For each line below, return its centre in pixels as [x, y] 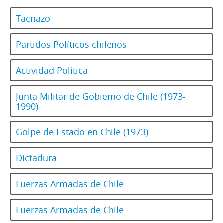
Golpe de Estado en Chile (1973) [82, 132]
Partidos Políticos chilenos [71, 45]
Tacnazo [33, 19]
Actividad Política [52, 70]
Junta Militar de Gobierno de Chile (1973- [101, 96]
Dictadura [36, 158]
